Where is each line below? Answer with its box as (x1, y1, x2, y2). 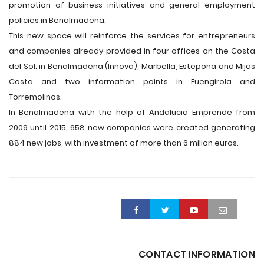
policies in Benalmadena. (9, 15, 106, 26)
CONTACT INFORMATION (138, 247, 255, 261)
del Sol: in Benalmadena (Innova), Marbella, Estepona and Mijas (9, 61, 255, 72)
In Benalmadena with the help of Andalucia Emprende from (9, 107, 255, 118)
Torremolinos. (9, 91, 62, 103)
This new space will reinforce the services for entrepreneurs (9, 30, 255, 41)
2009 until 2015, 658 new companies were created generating (9, 122, 255, 133)
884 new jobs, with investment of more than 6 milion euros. (9, 137, 239, 148)
